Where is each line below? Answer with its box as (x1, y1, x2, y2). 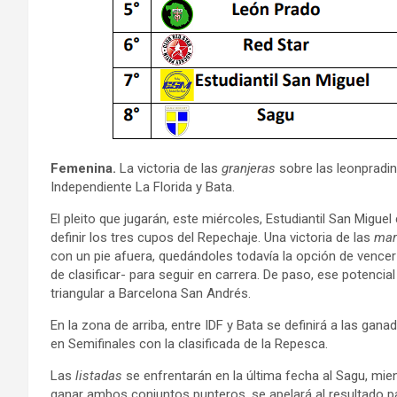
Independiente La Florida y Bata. (51, 179, 235, 195)
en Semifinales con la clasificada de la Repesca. (51, 336, 328, 352)
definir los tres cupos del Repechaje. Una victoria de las (51, 230, 374, 245)
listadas (75, 368, 122, 384)
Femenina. (51, 160, 116, 176)
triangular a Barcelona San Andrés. (51, 285, 251, 301)
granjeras (222, 160, 276, 176)
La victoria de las (116, 160, 222, 176)
